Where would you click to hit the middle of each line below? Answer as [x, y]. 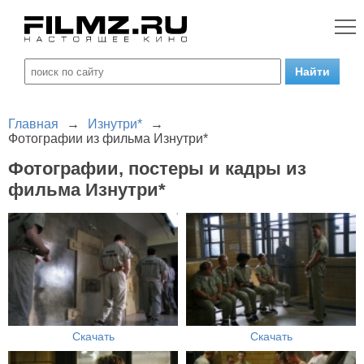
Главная [33, 124]
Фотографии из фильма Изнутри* [108, 139]
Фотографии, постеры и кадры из [157, 169]
